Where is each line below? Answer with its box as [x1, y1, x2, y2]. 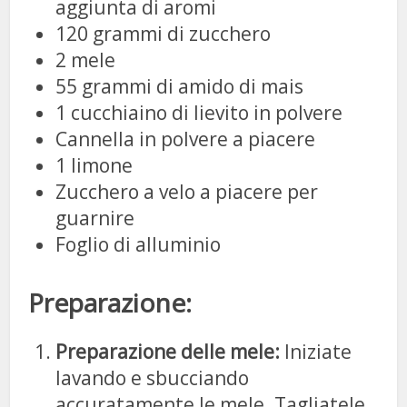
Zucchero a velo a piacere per [55, 178, 319, 204]
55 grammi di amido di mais [55, 73, 304, 99]
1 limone [55, 152, 134, 178]
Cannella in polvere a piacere [55, 125, 316, 152]
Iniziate [280, 338, 352, 364]
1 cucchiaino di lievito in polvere [55, 99, 343, 125]
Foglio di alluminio [55, 231, 222, 257]
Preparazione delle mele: [55, 338, 281, 364]
